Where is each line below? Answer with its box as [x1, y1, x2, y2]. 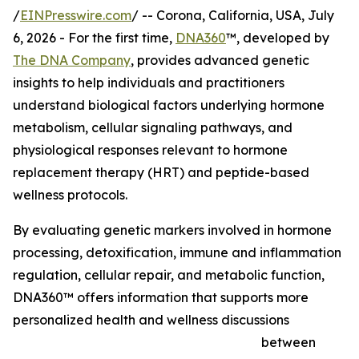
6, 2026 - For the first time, [13, 30, 175, 46]
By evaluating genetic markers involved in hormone [13, 222, 332, 239]
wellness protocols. [13, 187, 127, 204]
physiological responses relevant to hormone [13, 142, 288, 159]
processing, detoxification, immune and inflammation [13, 244, 341, 261]
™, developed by [226, 30, 329, 46]
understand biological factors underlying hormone [13, 97, 325, 114]
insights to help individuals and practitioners [13, 75, 284, 91]
